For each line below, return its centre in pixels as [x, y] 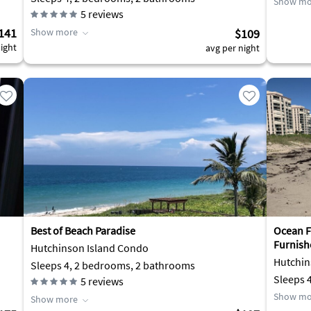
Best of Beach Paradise [83, 230]
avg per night [233, 48]
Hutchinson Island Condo [90, 248]
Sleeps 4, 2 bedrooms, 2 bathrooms [113, 265]
